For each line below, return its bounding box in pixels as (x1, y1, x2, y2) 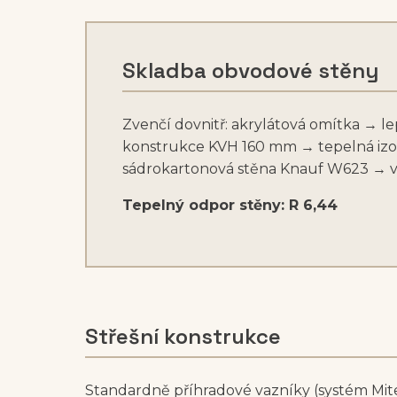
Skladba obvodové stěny (122, 57, 378, 85)
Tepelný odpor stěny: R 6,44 (122, 197, 338, 214)
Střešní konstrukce (85, 323, 281, 351)
